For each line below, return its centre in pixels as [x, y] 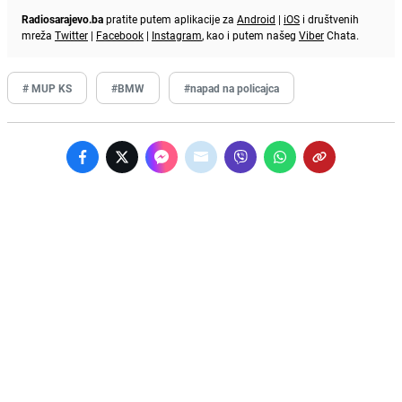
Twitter [71, 35]
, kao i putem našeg [250, 35]
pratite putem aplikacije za [170, 18]
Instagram [177, 35]
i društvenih [329, 18]
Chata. [341, 35]
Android [256, 18]
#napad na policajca [232, 87]
